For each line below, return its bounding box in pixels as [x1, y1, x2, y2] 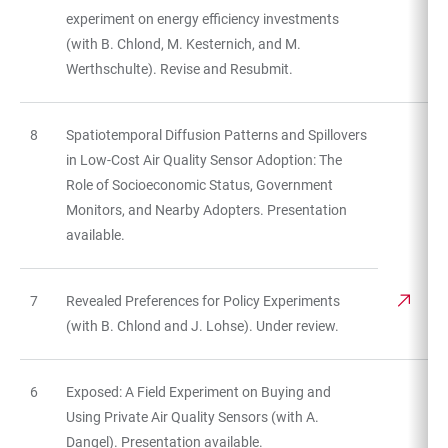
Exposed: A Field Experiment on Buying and [66, 383, 331, 400]
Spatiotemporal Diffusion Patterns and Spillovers [66, 126, 367, 143]
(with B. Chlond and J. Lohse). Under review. [66, 317, 339, 334]
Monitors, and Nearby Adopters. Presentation [66, 201, 347, 218]
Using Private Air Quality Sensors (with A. [66, 408, 319, 425]
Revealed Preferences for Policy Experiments [66, 292, 340, 309]
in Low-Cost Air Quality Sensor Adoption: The [66, 151, 342, 168]
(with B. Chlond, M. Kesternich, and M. [66, 35, 301, 52]
